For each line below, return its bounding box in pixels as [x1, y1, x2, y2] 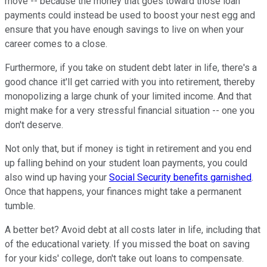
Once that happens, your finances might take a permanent [5, 185, 241, 197]
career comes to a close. [5, 38, 107, 49]
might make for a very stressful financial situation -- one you [5, 104, 254, 116]
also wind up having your [5, 171, 109, 183]
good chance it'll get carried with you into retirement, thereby [5, 76, 255, 88]
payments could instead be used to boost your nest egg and [5, 9, 255, 21]
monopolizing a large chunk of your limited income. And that [5, 90, 252, 102]
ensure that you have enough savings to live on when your [5, 23, 244, 35]
